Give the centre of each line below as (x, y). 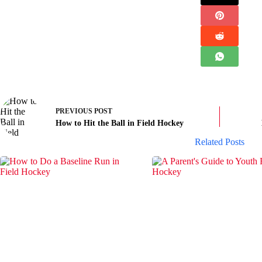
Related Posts (219, 142)
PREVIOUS (75, 111)
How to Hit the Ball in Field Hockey (120, 123)
